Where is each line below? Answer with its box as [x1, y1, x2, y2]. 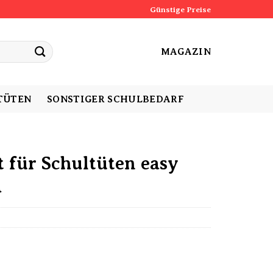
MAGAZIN [160, 46, 211, 57]
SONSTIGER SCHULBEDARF [47, 93, 184, 105]
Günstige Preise [150, 4, 211, 14]
